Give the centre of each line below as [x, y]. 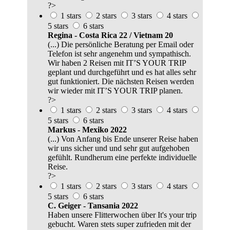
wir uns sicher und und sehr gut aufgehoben [119, 148]
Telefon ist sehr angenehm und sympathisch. [119, 54]
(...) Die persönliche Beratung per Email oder [121, 45]
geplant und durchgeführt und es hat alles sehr [122, 72]
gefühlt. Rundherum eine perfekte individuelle [122, 158]
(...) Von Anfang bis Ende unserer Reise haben [123, 139]
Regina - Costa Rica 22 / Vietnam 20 [110, 35]
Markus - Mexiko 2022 [87, 130]
